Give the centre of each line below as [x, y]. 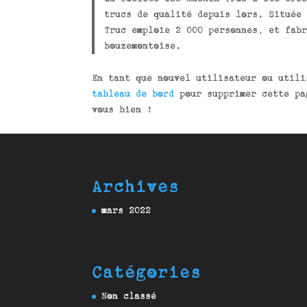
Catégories [147, 272]
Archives [136, 187]
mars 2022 [126, 210]
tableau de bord [133, 94]
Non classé [129, 296]
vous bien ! [122, 110]
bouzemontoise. [142, 46]
